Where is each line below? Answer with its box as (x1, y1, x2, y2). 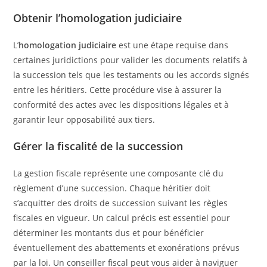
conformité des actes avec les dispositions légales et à (13, 98, 229, 110)
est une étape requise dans (116, 39, 229, 51)
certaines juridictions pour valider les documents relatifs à (13, 54, 248, 66)
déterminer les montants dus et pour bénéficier (13, 226, 204, 238)
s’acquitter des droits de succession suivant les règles (13, 197, 228, 209)
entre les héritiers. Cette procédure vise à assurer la (13, 83, 222, 95)
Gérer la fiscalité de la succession (13, 138, 184, 153)
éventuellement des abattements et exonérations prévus (13, 241, 240, 253)
